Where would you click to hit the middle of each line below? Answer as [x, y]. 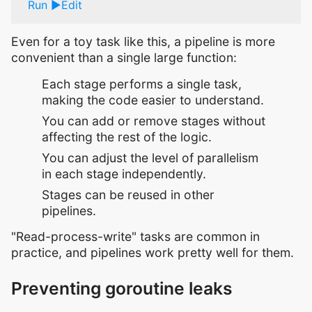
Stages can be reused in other [128, 194]
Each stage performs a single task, [142, 84]
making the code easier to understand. [153, 100]
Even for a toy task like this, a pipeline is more [143, 42]
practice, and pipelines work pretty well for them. [153, 252]
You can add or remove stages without [154, 120]
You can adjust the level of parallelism [150, 157]
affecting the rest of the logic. [127, 136]
